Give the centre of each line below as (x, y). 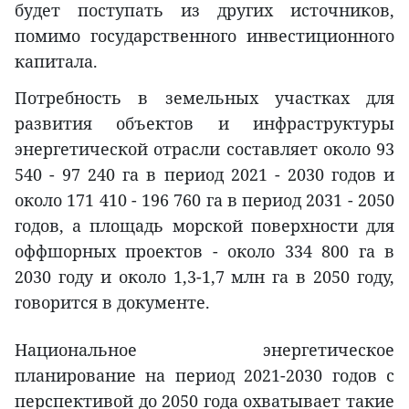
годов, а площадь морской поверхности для (204, 225)
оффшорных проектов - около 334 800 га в (204, 251)
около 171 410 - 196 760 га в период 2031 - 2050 (204, 199)
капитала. (56, 61)
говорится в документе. (112, 302)
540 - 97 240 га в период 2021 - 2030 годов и (204, 174)
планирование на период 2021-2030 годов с (204, 375)
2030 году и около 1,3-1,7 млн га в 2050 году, (204, 276)
